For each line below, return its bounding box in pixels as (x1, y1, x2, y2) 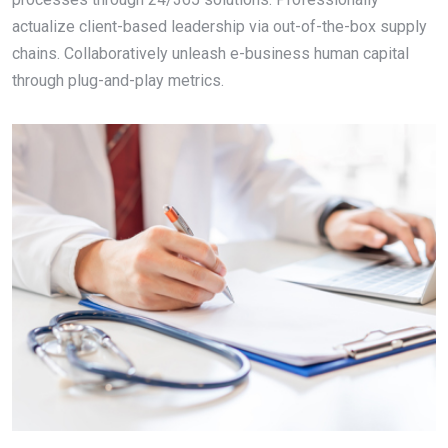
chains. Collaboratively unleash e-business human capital (12, 44, 409, 64)
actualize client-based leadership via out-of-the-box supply (12, 17, 427, 37)
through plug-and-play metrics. (12, 71, 224, 91)
